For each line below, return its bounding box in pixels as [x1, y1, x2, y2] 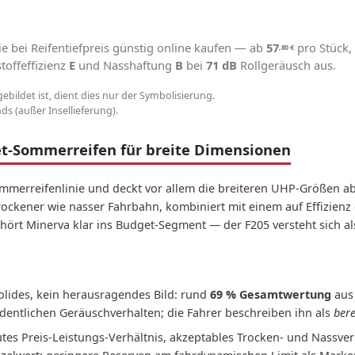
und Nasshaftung [75, 56, 175, 73]
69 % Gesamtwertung [210, 286, 331, 302]
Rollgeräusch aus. [237, 56, 336, 73]
